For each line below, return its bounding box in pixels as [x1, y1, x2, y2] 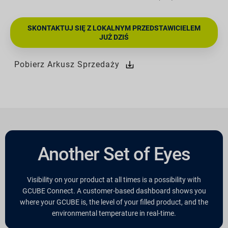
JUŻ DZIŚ [99, 33, 129, 41]
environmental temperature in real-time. [52, 209, 176, 217]
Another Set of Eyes [37, 143, 191, 165]
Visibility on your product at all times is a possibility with [27, 175, 201, 184]
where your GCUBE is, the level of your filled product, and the [20, 197, 208, 206]
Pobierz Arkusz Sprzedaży [14, 59, 120, 69]
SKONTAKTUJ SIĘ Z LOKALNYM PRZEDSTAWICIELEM [27, 23, 201, 32]
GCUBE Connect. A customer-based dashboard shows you [22, 186, 206, 195]
